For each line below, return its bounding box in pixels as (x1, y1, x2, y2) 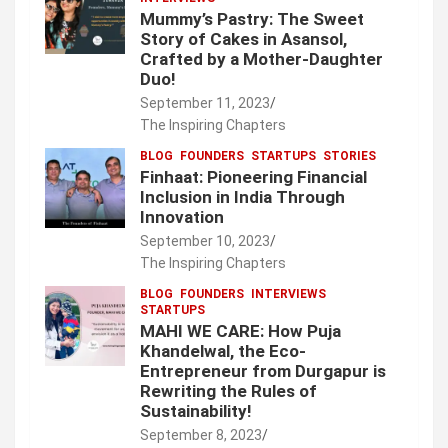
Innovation (140, 207, 224, 228)
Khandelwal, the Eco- (140, 341, 306, 362)
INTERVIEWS (251, 287, 326, 302)
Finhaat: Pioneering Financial (140, 167, 367, 188)
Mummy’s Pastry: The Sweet (140, 9, 364, 30)
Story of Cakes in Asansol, (140, 29, 347, 50)
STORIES (323, 149, 376, 164)
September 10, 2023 (140, 233, 270, 250)
